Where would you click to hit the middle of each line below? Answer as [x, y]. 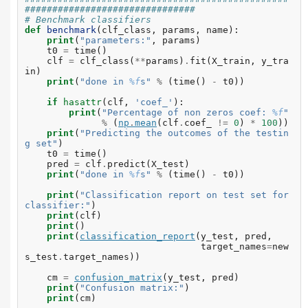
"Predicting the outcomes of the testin [184, 133]
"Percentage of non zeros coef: [187, 113]
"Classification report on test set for [184, 195]
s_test [41, 257]
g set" [41, 144]
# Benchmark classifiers [88, 20]
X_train [231, 61]
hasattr [82, 102]
